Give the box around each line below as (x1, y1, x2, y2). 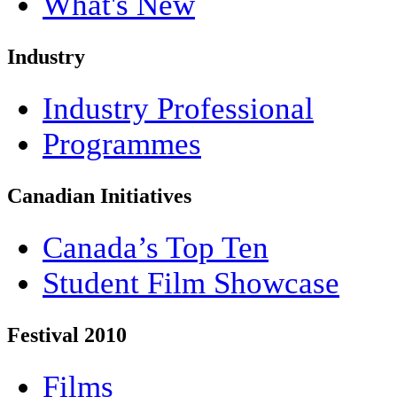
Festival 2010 (7, 323, 127, 347)
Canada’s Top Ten (43, 230, 269, 266)
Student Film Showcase (43, 266, 339, 301)
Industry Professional (43, 91, 314, 127)
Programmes (43, 127, 201, 162)
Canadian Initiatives (7, 184, 191, 208)
